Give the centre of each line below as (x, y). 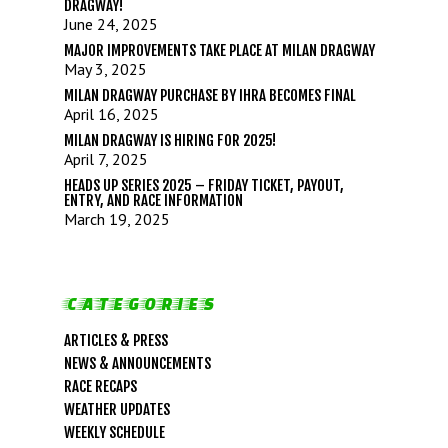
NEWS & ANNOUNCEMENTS (137, 363)
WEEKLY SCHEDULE (114, 432)
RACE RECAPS (100, 386)
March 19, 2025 (117, 218)
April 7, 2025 (106, 158)
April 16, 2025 (111, 113)
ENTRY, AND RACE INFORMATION (153, 200)
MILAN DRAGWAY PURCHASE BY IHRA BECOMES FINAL (210, 95)
